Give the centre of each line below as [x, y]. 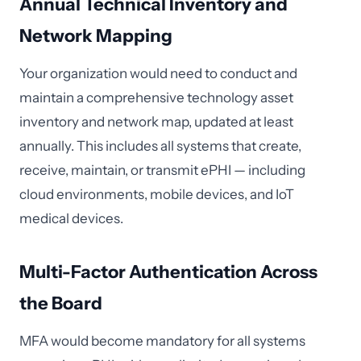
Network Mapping [96, 36]
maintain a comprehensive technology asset [156, 98]
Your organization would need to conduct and [158, 73]
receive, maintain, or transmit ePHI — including [162, 170]
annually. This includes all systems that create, [160, 146]
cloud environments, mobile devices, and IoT [157, 194]
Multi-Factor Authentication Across [168, 272]
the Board [61, 303]
